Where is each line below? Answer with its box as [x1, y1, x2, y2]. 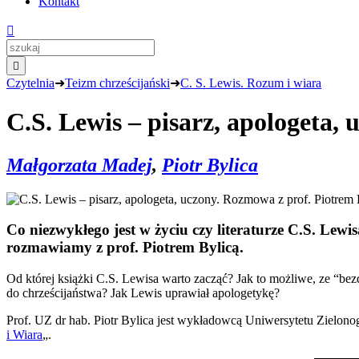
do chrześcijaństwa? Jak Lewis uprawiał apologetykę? [6, 286, 280, 301]
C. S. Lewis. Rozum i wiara [180, 75, 321, 90]
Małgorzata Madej [6, 154, 152, 175]
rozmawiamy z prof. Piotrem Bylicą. [6, 239, 244, 256]
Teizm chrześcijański [65, 75, 170, 90]
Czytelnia [6, 75, 54, 90]
